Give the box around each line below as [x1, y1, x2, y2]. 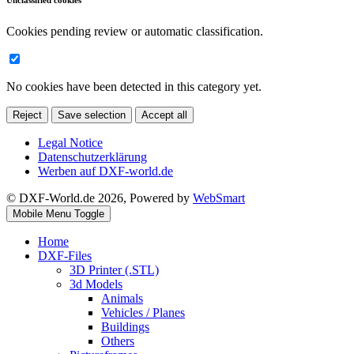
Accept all [141, 109, 187, 122]
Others [101, 334, 134, 348]
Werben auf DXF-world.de [38, 164, 173, 179]
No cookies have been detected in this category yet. [6, 80, 262, 94]
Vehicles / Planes [101, 306, 185, 320]
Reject [13, 109, 42, 122]
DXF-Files [38, 249, 92, 263]
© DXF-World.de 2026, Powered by [6, 191, 193, 205]
